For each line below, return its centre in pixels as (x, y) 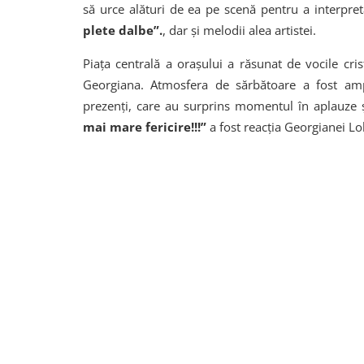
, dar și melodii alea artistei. (239, 30)
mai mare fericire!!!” (145, 127)
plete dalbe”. (123, 30)
